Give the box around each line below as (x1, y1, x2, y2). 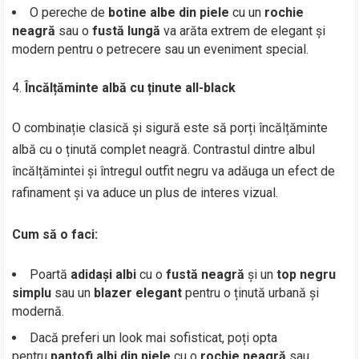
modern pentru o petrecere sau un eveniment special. (12, 42, 309, 57)
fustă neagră (166, 267, 245, 282)
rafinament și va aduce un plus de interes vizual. (12, 185, 279, 200)
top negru (276, 267, 337, 282)
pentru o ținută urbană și (182, 285, 320, 301)
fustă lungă (92, 23, 161, 38)
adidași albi (71, 267, 137, 282)
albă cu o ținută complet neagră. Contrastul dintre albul (12, 142, 316, 157)
